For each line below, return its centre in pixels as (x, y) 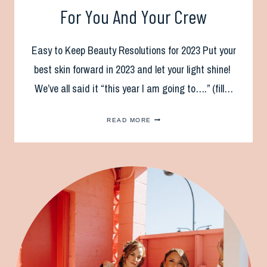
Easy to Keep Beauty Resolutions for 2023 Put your (133, 50)
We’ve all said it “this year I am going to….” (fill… (133, 88)
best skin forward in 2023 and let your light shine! (133, 69)
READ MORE (129, 120)
